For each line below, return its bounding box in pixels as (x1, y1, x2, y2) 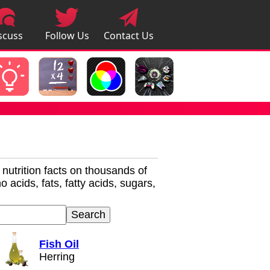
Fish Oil (39, 238, 79, 250)
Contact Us (103, 28, 154, 42)
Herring (39, 251, 75, 263)
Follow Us (45, 28, 89, 42)
